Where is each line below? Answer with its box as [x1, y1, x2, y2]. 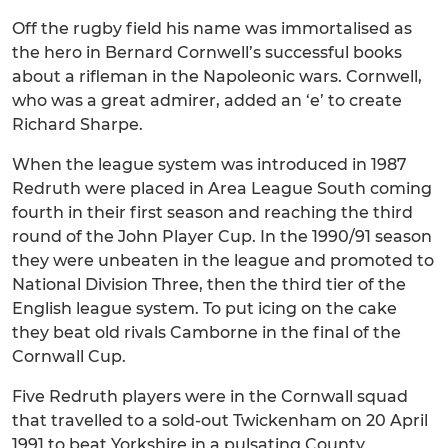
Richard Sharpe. [12, 115, 143, 134]
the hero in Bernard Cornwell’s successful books [12, 43, 402, 62]
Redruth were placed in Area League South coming [12, 179, 432, 198]
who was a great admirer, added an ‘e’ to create [12, 91, 402, 110]
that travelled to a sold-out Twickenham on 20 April [12, 411, 428, 430]
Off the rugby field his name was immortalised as [12, 19, 412, 38]
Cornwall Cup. [12, 347, 126, 366]
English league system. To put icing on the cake [12, 299, 397, 318]
